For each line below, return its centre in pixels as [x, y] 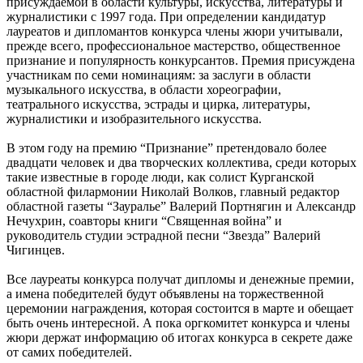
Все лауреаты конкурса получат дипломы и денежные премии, [180, 280]
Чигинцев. [36, 250]
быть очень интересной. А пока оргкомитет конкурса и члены [178, 323]
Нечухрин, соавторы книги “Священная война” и [144, 221]
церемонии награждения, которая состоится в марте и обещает [180, 309]
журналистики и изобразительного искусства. [134, 119]
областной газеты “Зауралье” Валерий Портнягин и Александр [181, 207]
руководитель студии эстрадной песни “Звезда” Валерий [164, 236]
